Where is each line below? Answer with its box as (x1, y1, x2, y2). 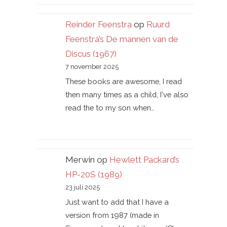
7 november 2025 (65, 62, 119, 70)
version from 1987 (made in (65, 211, 159, 220)
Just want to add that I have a (65, 198, 169, 207)
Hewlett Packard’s (109, 155, 179, 165)
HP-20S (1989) (65, 169, 122, 180)
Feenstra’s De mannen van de (65, 33, 178, 44)
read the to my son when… (65, 103, 155, 112)
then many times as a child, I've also (65, 90, 188, 99)
